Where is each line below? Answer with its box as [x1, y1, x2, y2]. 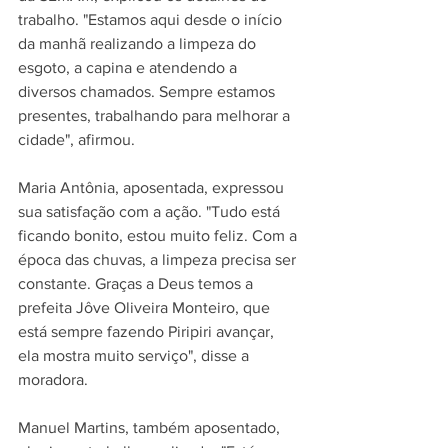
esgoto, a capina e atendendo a [18, 59, 241, 77]
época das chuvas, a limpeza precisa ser [18, 251, 300, 269]
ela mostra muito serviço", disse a [18, 347, 253, 365]
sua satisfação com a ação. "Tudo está [18, 203, 284, 221]
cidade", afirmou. [18, 131, 135, 149]
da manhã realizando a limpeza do [18, 35, 260, 53]
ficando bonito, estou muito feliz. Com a [18, 227, 301, 245]
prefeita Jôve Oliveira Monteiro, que [18, 299, 274, 317]
